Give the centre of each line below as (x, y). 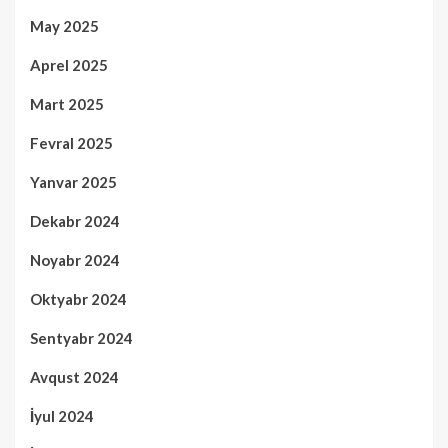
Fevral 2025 (71, 142)
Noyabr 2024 (75, 259)
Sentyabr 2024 (81, 337)
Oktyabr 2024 (78, 298)
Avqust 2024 (74, 376)
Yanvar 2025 (73, 181)
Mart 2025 (67, 103)
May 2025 (64, 25)
